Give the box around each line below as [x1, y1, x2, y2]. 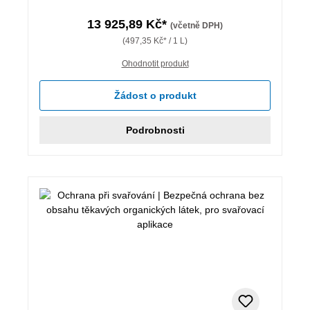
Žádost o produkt [113, 89, 197, 101]
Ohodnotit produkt [121, 58, 189, 69]
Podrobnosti [125, 124, 185, 136]
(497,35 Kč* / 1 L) [122, 35, 188, 46]
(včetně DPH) [170, 20, 223, 30]
